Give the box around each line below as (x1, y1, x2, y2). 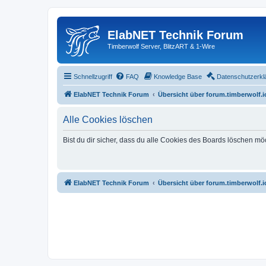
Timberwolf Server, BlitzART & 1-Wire (107, 43, 215, 50)
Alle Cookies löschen (63, 114, 153, 125)
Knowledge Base (154, 72, 202, 80)
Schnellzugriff (74, 72, 112, 80)
